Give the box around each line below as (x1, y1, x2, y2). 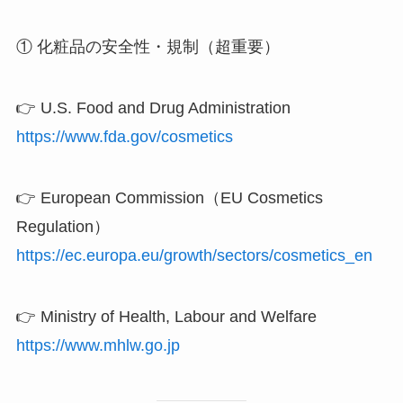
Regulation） (15, 218, 110, 237)
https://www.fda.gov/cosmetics (15, 128, 233, 147)
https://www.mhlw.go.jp (15, 336, 180, 354)
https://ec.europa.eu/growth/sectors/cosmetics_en (15, 246, 372, 265)
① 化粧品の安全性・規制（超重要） (15, 38, 280, 57)
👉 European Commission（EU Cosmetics (15, 189, 323, 208)
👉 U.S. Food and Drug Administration (15, 99, 291, 118)
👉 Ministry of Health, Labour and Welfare (15, 307, 317, 326)
